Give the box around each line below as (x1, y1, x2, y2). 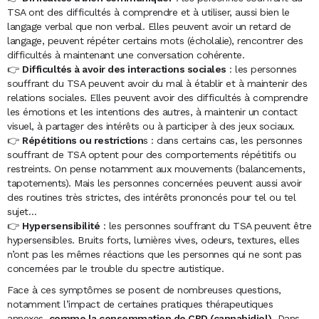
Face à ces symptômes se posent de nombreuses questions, (7, 283, 281, 296)
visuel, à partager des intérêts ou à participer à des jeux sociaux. (7, 120, 295, 132)
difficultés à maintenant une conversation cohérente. (7, 48, 244, 61)
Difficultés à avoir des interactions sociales (22, 63, 226, 75)
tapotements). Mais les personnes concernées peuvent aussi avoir (7, 177, 302, 189)
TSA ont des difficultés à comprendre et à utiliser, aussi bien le (7, 6, 290, 18)
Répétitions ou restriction (22, 134, 143, 146)
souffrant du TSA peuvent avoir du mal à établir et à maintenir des (7, 77, 307, 89)
